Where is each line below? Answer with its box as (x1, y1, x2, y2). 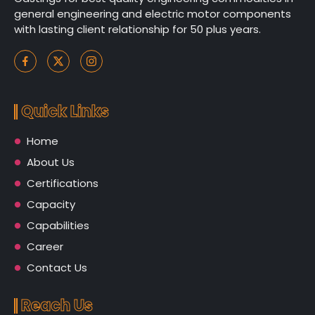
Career (26, 238, 63, 254)
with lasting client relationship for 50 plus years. (14, 21, 261, 37)
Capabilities (26, 217, 89, 233)
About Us (26, 154, 75, 169)
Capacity (26, 196, 75, 212)
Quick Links (21, 100, 109, 122)
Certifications (26, 175, 98, 191)
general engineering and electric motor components (14, 6, 291, 21)
